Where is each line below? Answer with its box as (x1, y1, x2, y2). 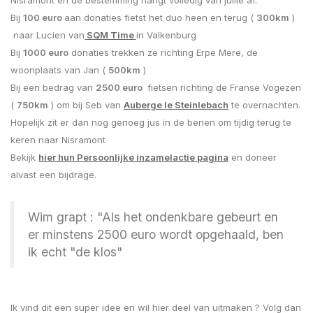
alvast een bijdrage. (10, 168, 96, 180)
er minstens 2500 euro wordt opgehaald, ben (28, 226, 284, 242)
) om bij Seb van (48, 99, 124, 110)
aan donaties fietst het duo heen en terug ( (64, 11, 256, 23)
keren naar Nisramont (10, 133, 105, 145)
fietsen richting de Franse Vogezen (145, 81, 301, 93)
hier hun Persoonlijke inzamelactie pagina (38, 151, 228, 163)
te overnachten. (228, 99, 300, 110)
